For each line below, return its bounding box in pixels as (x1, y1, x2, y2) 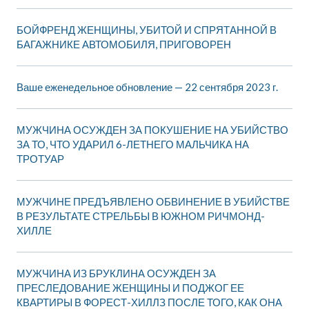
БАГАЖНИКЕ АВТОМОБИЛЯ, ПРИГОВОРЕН (17, 38, 231, 51)
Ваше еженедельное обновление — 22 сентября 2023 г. (17, 81, 278, 94)
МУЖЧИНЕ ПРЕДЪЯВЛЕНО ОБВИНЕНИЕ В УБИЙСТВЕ (17, 195, 290, 208)
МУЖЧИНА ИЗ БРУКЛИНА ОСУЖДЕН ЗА (17, 267, 216, 280)
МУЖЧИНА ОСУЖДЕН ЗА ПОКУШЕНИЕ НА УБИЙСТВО (17, 123, 288, 137)
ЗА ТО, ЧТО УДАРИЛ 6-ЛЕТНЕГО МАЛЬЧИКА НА (17, 138, 249, 151)
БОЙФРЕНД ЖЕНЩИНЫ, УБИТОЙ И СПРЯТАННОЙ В (17, 23, 277, 37)
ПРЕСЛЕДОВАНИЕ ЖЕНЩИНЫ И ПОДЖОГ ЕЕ (17, 281, 244, 295)
